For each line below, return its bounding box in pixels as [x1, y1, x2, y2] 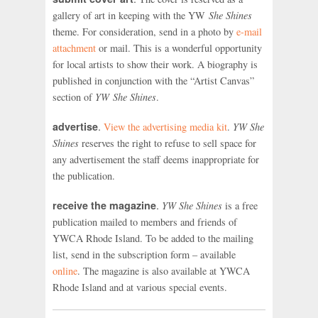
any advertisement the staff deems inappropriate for [53, 152, 259, 166]
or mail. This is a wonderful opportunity [96, 40, 262, 55]
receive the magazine [53, 198, 156, 213]
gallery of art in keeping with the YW [53, 8, 209, 22]
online [53, 264, 77, 278]
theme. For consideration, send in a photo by [53, 24, 236, 38]
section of [53, 89, 95, 104]
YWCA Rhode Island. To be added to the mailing [53, 231, 253, 246]
